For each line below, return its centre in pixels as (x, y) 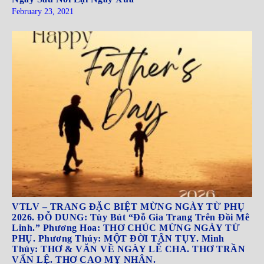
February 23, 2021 (43, 11)
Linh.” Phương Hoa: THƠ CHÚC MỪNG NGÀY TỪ (126, 228)
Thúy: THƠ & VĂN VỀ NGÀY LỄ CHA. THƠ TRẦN (128, 249)
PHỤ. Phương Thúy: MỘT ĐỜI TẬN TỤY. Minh (118, 239)
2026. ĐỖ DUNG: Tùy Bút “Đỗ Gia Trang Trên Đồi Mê (131, 217)
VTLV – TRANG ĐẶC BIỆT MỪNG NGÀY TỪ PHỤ (128, 207)
